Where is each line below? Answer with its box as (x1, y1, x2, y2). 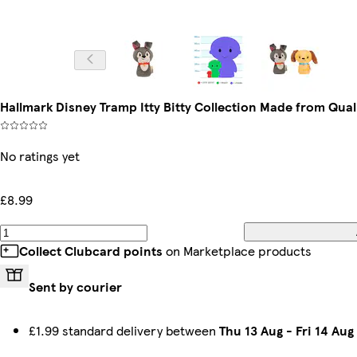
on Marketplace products (163, 241, 312, 260)
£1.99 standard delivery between (29, 321, 219, 339)
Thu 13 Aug (219, 321, 283, 339)
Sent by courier (29, 277, 122, 296)
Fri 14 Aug (296, 321, 354, 339)
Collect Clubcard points (19, 241, 163, 260)
